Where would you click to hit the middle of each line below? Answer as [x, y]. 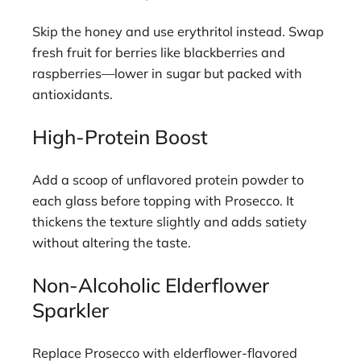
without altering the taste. [112, 242]
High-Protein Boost [120, 137]
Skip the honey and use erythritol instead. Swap [178, 31]
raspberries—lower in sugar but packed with [167, 73]
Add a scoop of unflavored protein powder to [168, 179]
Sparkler [71, 310]
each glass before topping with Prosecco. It [163, 200]
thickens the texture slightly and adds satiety [170, 221]
